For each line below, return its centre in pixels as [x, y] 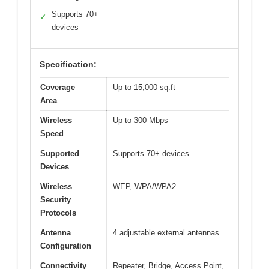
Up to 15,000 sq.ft [144, 87]
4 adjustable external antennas [166, 232]
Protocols [58, 213]
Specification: [68, 64]
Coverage [58, 87]
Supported [60, 153]
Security [56, 199]
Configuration [66, 246]
